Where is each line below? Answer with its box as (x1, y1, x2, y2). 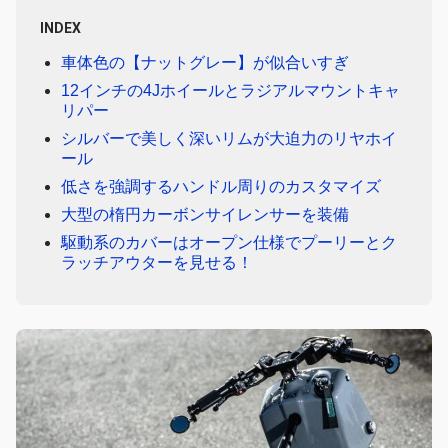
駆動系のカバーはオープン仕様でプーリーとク (60, 233, 397, 251)
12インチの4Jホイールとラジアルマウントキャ (60, 81, 400, 99)
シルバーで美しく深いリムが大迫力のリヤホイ (60, 129, 397, 147)
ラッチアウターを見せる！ (60, 253, 253, 271)
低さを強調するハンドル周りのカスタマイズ (60, 177, 381, 195)
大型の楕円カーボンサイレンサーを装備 (60, 205, 349, 223)
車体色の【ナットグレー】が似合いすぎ (60, 53, 349, 71)
